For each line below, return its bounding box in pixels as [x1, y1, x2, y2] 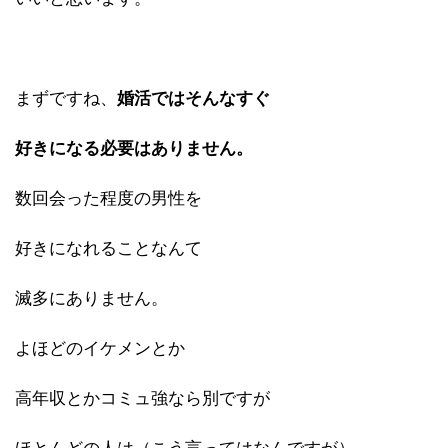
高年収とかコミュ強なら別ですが [15, 388, 270, 408]
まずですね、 [15, 88, 117, 108]
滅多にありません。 [15, 288, 168, 308]
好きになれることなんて [15, 238, 202, 258]
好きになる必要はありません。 [15, 138, 253, 158]
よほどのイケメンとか [15, 338, 185, 358]
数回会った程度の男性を [15, 188, 202, 208]
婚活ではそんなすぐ [117, 88, 270, 108]
